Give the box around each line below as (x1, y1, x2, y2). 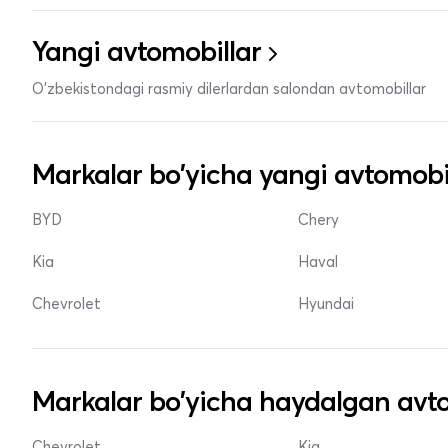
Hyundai (298, 294, 355, 314)
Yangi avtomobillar (32, 34, 261, 69)
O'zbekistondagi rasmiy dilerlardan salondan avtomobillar (32, 79, 426, 99)
